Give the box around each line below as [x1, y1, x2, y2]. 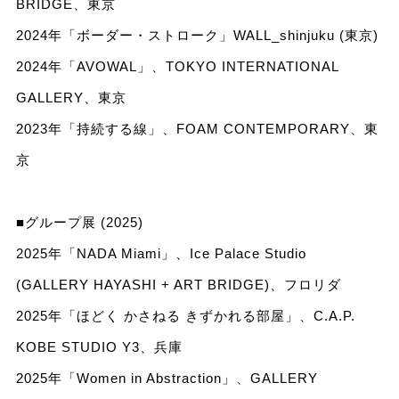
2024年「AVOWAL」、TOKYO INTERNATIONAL [15, 58, 338, 74]
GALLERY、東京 [15, 89, 126, 105]
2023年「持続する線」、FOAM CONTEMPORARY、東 [15, 120, 379, 136]
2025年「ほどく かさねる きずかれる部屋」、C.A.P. [15, 307, 355, 323]
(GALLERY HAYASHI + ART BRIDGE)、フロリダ [15, 276, 341, 292]
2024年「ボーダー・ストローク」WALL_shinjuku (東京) [15, 27, 379, 43]
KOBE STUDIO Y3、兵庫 [15, 338, 183, 354]
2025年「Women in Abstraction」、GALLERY [15, 370, 318, 386]
